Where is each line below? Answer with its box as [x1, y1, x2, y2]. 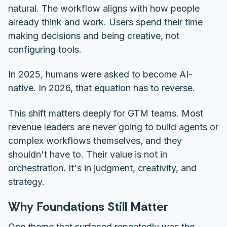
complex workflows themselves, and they [8, 135, 182, 146]
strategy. [8, 176, 45, 187]
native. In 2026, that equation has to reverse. [8, 83, 195, 94]
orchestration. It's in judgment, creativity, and [8, 162, 197, 173]
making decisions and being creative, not [8, 30, 179, 41]
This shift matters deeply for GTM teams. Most [8, 107, 203, 119]
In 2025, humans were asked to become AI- [8, 69, 193, 80]
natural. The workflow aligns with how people [8, 3, 200, 14]
